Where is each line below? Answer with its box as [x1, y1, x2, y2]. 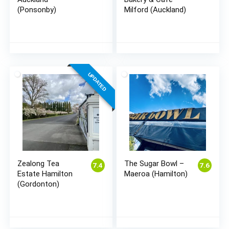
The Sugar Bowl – [124, 159, 185, 169]
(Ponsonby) [17, 5, 57, 15]
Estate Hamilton [17, 169, 73, 179]
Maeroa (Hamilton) [124, 169, 188, 179]
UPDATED [86, 71, 108, 93]
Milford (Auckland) [124, 5, 187, 15]
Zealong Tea [17, 159, 60, 169]
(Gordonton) [17, 179, 60, 189]
